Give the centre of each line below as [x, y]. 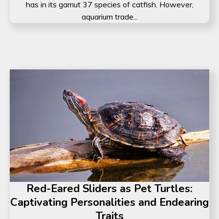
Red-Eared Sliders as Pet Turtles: [109, 188]
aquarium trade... [109, 17]
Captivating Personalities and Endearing [109, 202]
